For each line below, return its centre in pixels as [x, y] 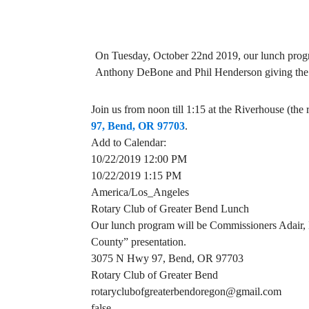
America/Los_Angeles [140, 192]
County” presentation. [139, 242]
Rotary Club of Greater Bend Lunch [170, 209]
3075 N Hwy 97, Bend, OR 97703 [167, 259]
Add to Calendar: [129, 143]
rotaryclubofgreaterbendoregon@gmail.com [186, 292]
